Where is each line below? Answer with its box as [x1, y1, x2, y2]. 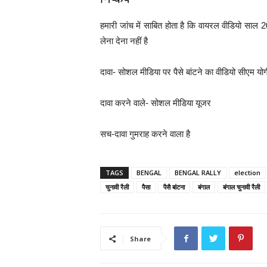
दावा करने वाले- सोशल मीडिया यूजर [100, 98, 211, 108]
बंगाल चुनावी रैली [223, 182, 260, 191]
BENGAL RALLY [175, 168, 221, 177]
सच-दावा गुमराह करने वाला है [100, 129, 190, 139]
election [234, 168, 260, 177]
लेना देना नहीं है [100, 36, 148, 46]
